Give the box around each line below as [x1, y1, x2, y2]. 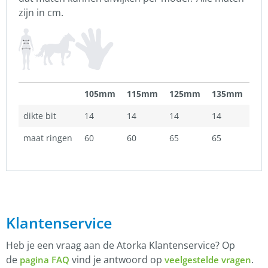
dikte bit [23, 110, 56, 122]
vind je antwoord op [69, 253, 165, 267]
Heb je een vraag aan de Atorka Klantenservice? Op [6, 239, 235, 252]
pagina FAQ [20, 254, 69, 266]
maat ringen [23, 132, 72, 144]
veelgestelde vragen [165, 254, 251, 266]
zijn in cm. [19, 6, 63, 20]
